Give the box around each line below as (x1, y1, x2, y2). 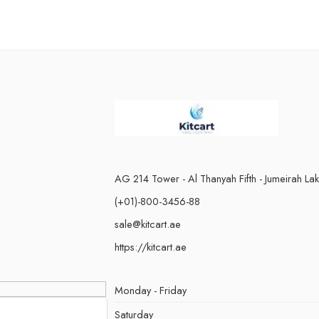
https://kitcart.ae (115, 239, 187, 254)
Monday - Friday (115, 282, 187, 298)
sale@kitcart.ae (115, 216, 181, 231)
